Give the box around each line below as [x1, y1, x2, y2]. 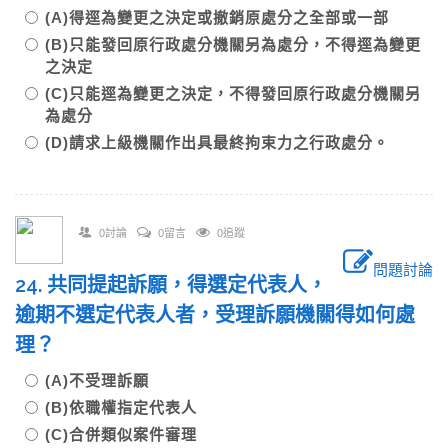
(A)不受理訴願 [45, 372, 165, 389]
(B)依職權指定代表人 [45, 399, 213, 416]
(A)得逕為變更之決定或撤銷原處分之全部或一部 [45, 9, 405, 26]
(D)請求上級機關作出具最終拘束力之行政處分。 [45, 134, 389, 151]
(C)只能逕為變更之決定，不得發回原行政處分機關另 [45, 85, 421, 102]
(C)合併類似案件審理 [45, 426, 213, 443]
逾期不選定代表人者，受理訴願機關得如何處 [15, 303, 415, 327]
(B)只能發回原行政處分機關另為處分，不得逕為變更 [45, 36, 421, 53]
